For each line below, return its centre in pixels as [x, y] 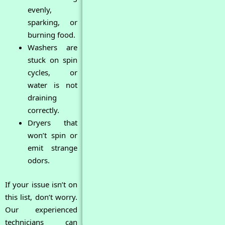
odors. [39, 160]
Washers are [53, 47]
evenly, [40, 10]
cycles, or [53, 73]
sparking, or [53, 22]
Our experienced [41, 209]
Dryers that [53, 123]
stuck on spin [53, 60]
